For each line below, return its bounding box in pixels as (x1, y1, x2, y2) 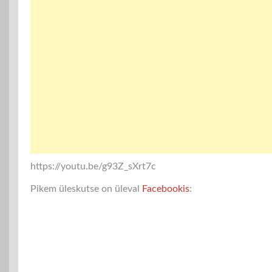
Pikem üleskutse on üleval (30, 183, 142, 194)
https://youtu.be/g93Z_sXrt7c (30, 161, 156, 171)
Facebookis (142, 183, 189, 194)
